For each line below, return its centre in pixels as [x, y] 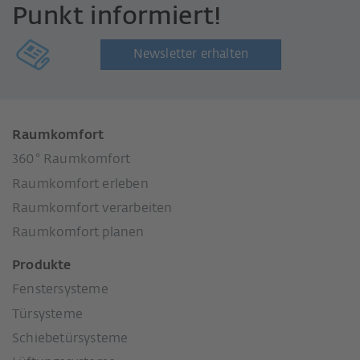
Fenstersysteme [60, 290]
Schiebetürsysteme [70, 339]
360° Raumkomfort [72, 160]
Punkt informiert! [117, 17]
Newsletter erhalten [191, 54]
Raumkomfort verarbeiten [92, 209]
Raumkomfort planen [78, 233]
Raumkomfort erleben [80, 184]
